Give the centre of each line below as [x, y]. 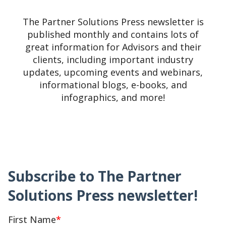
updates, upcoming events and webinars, [113, 72]
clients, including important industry [113, 59]
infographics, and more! [113, 97]
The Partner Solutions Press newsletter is [113, 21]
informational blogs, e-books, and [113, 84]
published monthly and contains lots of [113, 34]
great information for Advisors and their [113, 47]
